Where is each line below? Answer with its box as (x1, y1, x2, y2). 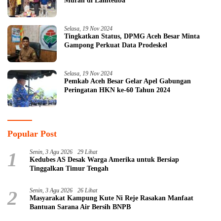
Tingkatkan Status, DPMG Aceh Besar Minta (64, 33, 200, 40)
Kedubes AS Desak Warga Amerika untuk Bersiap (30, 156, 179, 164)
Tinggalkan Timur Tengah (30, 165, 109, 173)
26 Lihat (77, 187, 97, 194)
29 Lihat (77, 148, 97, 156)
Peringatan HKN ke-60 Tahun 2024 (64, 86, 170, 94)
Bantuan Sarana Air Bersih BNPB (30, 203, 131, 211)
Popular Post (7, 129, 57, 139)
